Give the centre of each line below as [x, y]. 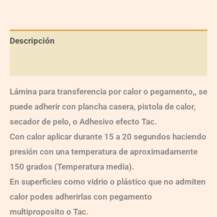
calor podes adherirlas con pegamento [81, 196]
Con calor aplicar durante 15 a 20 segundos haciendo [108, 136]
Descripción [32, 41]
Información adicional [51, 64]
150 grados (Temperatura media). [72, 166]
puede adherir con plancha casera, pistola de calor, [103, 106]
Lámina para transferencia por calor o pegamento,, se [108, 91]
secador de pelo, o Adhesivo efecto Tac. [83, 121]
